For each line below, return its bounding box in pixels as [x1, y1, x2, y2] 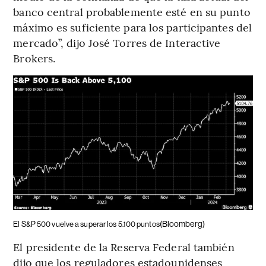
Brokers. [13, 50, 56, 66]
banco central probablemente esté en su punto [13, 4, 251, 20]
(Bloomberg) [159, 218, 205, 229]
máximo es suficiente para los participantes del [13, 20, 252, 35]
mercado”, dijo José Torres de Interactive [13, 35, 221, 50]
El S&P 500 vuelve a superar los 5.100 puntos [13, 219, 160, 229]
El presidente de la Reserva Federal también [13, 239, 235, 254]
